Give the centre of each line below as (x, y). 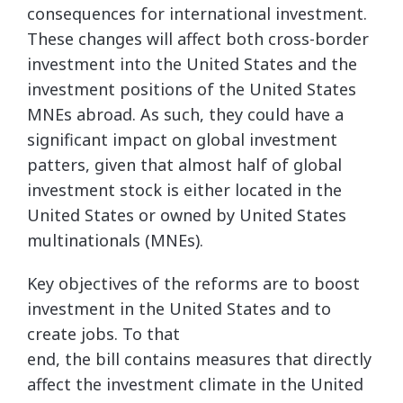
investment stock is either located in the (184, 190)
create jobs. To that (103, 334)
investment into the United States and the (192, 64)
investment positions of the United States (192, 89)
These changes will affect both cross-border (198, 39)
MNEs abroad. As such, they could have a (185, 114)
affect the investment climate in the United (195, 384)
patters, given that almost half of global (184, 165)
